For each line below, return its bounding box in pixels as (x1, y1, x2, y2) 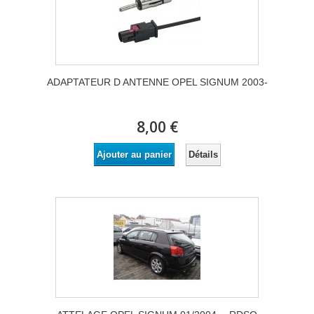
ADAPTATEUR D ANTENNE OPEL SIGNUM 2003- (46, 76, 268, 88)
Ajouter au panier (96, 149, 172, 161)
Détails (188, 149, 218, 160)
